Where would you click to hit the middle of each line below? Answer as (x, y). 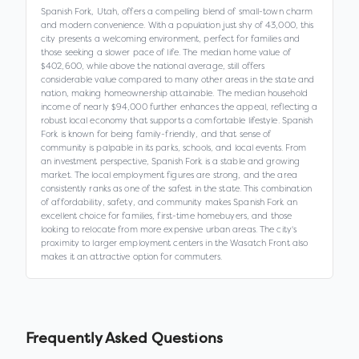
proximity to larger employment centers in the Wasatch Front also (175, 243)
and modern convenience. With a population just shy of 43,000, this (177, 25)
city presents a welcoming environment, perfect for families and (171, 38)
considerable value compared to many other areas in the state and (178, 79)
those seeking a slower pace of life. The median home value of (166, 52)
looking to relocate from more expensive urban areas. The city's (169, 229)
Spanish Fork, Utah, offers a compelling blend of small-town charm (177, 11)
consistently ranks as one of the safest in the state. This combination (176, 188)
